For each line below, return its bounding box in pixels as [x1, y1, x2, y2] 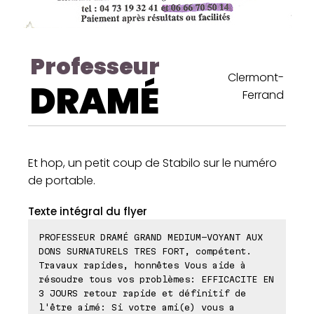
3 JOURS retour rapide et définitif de [39, 287, 246, 298]
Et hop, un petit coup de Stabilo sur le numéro [28, 154, 277, 171]
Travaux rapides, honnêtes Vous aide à [39, 259, 246, 270]
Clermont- [228, 69, 284, 86]
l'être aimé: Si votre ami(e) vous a [39, 301, 235, 312]
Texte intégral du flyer [28, 203, 147, 219]
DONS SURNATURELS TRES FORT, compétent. [39, 245, 252, 256]
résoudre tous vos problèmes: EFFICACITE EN [39, 273, 274, 284]
